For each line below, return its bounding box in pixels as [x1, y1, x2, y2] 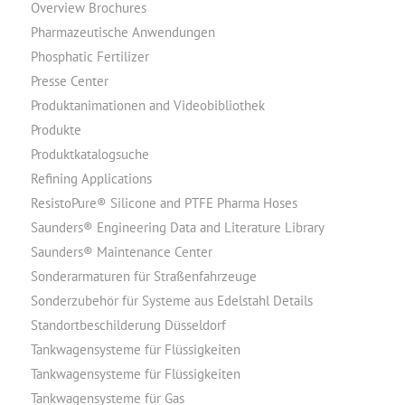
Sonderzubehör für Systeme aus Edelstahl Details [30, 292, 313, 309]
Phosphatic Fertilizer [30, 48, 149, 65]
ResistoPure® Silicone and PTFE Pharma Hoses [30, 194, 297, 212]
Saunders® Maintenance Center [30, 243, 212, 260]
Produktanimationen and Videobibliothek [30, 97, 265, 114]
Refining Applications [30, 170, 152, 187]
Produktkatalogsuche [30, 146, 149, 163]
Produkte [30, 121, 81, 138]
